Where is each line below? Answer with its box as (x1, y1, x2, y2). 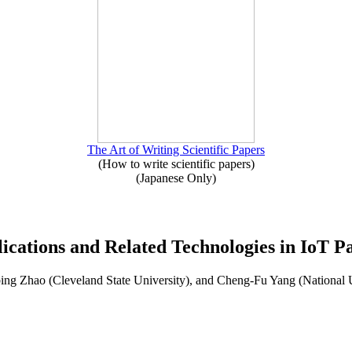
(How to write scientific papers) (97, 157, 255, 170)
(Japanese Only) (136, 171, 216, 185)
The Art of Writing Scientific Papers (87, 143, 265, 156)
